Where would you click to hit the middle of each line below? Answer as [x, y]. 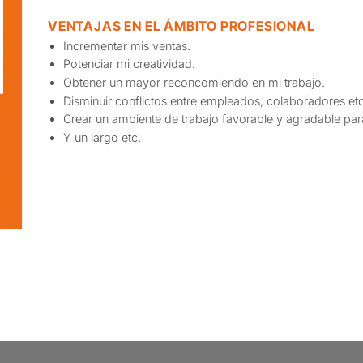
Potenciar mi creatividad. [129, 64]
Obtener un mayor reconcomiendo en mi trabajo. [194, 82]
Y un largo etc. [102, 137]
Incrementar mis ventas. [126, 45]
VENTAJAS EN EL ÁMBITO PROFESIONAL [181, 26]
